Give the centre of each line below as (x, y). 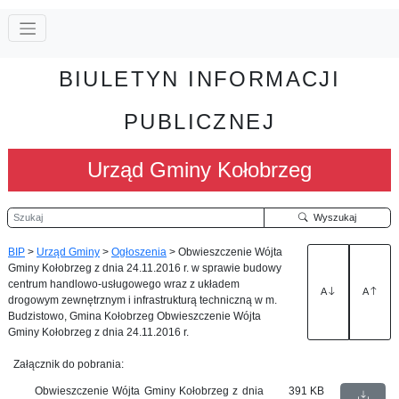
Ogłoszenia (139, 252)
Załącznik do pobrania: (69, 364)
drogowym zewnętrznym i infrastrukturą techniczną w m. (142, 300)
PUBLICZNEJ (199, 121)
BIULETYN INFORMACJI (199, 78)
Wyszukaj (332, 217)
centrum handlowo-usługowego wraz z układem (124, 284)
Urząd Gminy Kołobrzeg (199, 169)
